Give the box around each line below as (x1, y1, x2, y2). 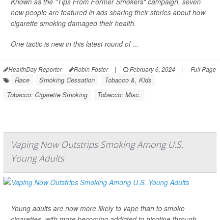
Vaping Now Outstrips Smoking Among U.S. (11, 138, 183, 151)
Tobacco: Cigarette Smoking (7, 90, 87, 100)
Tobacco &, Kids (105, 75, 152, 85)
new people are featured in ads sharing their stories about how (11, 7, 205, 18)
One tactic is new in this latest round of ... (11, 39, 138, 49)
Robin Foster (74, 65, 108, 74)
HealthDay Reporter (8, 65, 62, 74)
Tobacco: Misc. (97, 90, 141, 100)
